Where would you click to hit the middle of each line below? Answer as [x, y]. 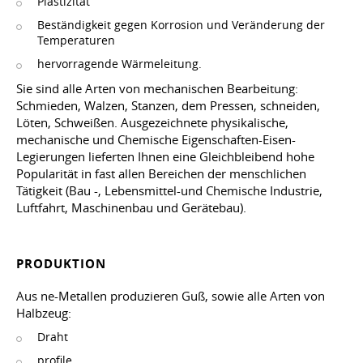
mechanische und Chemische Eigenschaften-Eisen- [156, 139]
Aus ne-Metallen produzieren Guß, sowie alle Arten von [171, 296]
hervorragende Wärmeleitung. [120, 64]
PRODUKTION [61, 264]
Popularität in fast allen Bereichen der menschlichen [161, 173]
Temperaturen [76, 41]
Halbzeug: [44, 313]
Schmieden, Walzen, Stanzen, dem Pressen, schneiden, [168, 105]
